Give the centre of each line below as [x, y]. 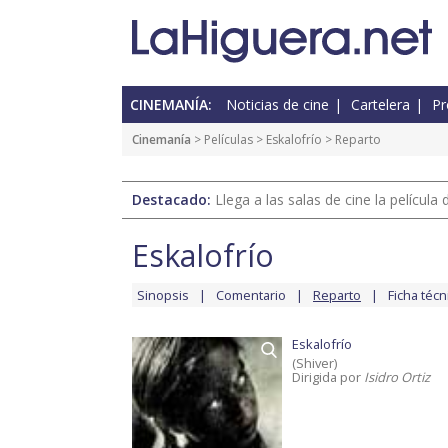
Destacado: [173, 200]
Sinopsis [163, 295]
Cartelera [380, 105]
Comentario [251, 295]
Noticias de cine [277, 105]
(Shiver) [314, 363]
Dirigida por [328, 377]
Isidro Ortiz [397, 377]
